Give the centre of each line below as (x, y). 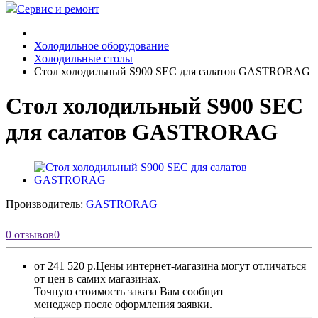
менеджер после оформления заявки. (123, 304)
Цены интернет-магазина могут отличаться (201, 265)
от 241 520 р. (65, 265)
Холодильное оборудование (102, 46)
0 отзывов (30, 234)
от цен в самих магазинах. (98, 278)
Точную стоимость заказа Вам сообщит (129, 291)
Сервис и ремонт (58, 9)
